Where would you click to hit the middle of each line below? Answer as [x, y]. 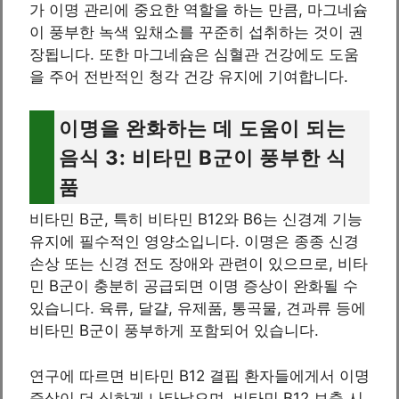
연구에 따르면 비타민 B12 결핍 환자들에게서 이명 [199, 375]
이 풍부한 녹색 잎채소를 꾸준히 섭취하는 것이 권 [196, 32]
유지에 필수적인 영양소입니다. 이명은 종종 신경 [194, 242]
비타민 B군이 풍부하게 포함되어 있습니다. [174, 331]
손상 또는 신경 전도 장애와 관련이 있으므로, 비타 [199, 264]
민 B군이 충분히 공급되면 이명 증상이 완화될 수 [194, 286]
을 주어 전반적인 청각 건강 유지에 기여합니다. [189, 76]
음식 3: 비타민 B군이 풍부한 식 [203, 158]
